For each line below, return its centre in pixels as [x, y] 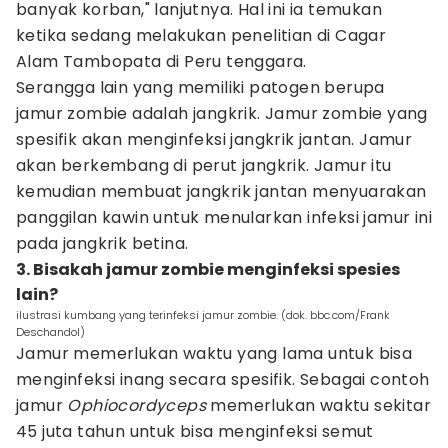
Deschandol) [50, 332]
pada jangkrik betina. [104, 243]
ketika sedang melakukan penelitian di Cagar [201, 35]
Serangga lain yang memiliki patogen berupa [200, 87]
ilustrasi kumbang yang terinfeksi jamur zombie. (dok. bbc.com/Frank [203, 315]
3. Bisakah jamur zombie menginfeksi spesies [208, 269]
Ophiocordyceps [137, 405]
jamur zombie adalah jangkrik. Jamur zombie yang [222, 113]
